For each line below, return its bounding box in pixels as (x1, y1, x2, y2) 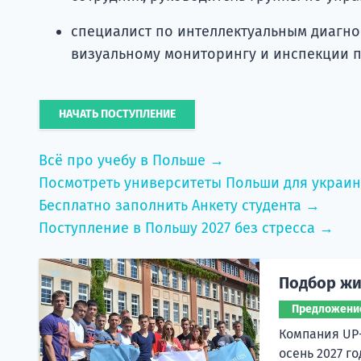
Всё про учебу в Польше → (39, 151, 224, 169)
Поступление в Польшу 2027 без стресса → (39, 218, 334, 237)
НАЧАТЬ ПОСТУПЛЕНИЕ (59, 106, 176, 121)
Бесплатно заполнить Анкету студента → (39, 196, 320, 214)
